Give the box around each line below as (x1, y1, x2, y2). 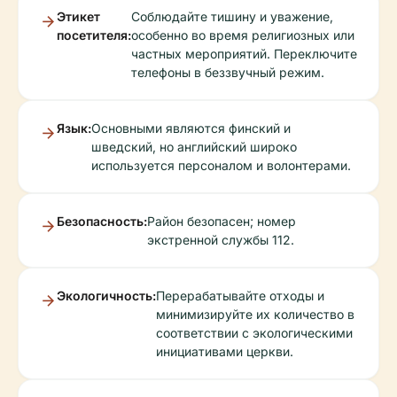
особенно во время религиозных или (131, 27, 354, 43)
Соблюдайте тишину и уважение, (131, 9, 333, 24)
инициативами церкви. (156, 344, 293, 359)
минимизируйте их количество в (156, 307, 354, 322)
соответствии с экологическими (156, 325, 353, 340)
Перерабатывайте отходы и (156, 288, 324, 303)
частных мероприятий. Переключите (131, 46, 357, 61)
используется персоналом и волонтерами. (91, 158, 351, 173)
